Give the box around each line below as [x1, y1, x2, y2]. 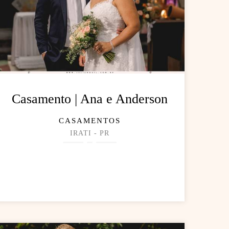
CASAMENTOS [59, 117, 121, 125]
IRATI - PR [70, 129, 110, 138]
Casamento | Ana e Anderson [12, 91, 168, 107]
